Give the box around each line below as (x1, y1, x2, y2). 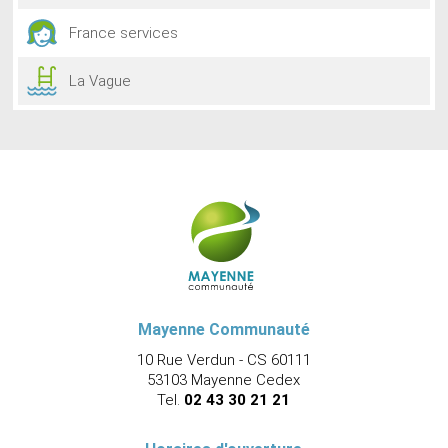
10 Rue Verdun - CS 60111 (136, 351, 311, 370)
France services (69, 24, 179, 43)
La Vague (69, 72, 132, 91)
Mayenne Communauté (137, 320, 310, 340)
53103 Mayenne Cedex (147, 371, 301, 390)
